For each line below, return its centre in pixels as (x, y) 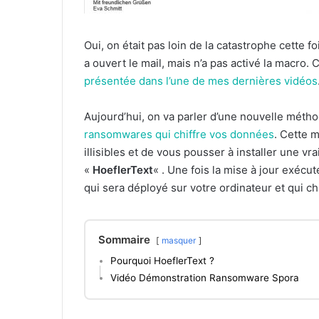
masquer (179, 241)
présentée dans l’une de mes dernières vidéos (201, 81)
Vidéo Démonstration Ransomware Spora (205, 278)
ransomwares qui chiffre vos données (179, 135)
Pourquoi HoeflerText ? (162, 261)
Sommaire (124, 240)
